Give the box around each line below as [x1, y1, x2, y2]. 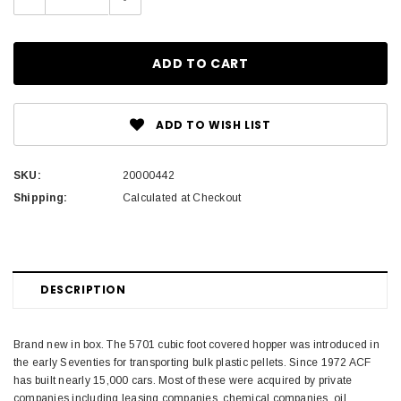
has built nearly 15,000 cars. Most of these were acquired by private [13, 374, 353, 388]
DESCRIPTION [40, 282, 126, 298]
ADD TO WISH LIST [156, 116, 271, 132]
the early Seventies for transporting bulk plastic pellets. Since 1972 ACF [13, 356, 371, 370]
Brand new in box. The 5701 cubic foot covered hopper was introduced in [13, 338, 380, 352]
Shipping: [13, 192, 68, 205]
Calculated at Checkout [123, 192, 242, 205]
